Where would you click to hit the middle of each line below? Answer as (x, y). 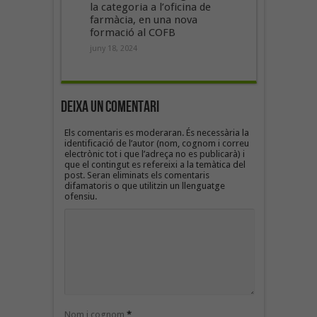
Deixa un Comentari (110, 107)
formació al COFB (132, 32)
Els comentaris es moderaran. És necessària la (156, 132)
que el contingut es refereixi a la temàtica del (155, 164)
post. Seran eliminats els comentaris (137, 175)
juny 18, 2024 (113, 48)
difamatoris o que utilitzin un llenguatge (144, 185)
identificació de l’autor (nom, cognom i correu (156, 143)
